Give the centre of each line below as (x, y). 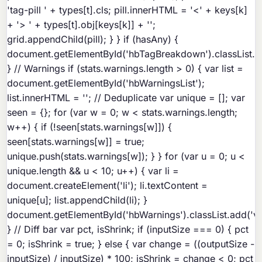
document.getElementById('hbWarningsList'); (106, 83)
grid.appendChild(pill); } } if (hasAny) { (93, 39)
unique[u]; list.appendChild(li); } (77, 200)
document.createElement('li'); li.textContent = (108, 186)
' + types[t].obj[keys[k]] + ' (89, 25)
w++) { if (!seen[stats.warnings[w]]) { (90, 127)
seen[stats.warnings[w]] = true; (76, 142)
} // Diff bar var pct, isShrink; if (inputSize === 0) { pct (128, 230)
